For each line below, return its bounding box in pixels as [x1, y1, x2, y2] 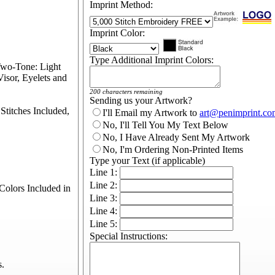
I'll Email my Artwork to [103, 107, 199, 118]
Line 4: [90, 206, 120, 216]
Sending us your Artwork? [90, 95, 192, 106]
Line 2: [90, 180, 120, 190]
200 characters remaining [90, 88, 163, 95]
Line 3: [90, 193, 120, 203]
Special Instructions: [90, 231, 168, 241]
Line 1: [90, 167, 120, 177]
